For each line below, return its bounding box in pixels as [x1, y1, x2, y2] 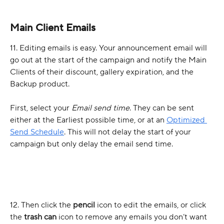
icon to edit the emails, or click [97, 199, 208, 210]
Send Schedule [10, 127, 64, 137]
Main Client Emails [10, 21, 95, 34]
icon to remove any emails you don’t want [56, 211, 209, 222]
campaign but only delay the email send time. [10, 139, 175, 149]
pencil [73, 199, 97, 210]
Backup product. [10, 78, 71, 89]
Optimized [166, 115, 207, 125]
